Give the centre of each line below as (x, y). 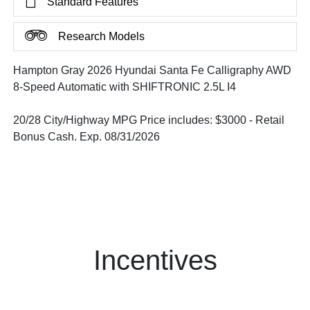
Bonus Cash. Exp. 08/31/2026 (87, 137)
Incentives (155, 260)
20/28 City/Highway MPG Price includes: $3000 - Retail (149, 120)
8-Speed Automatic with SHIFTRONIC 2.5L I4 (125, 87)
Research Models (102, 36)
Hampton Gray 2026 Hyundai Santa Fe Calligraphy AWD (153, 70)
